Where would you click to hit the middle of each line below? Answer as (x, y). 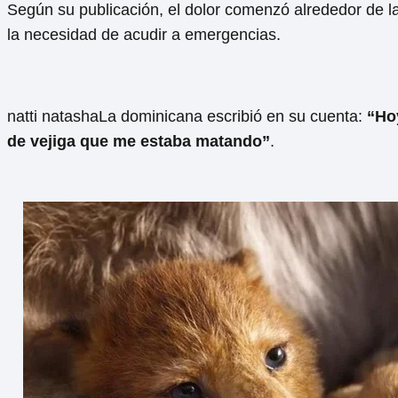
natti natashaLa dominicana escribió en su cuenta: (187, 117)
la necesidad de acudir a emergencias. (144, 35)
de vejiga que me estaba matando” (139, 142)
